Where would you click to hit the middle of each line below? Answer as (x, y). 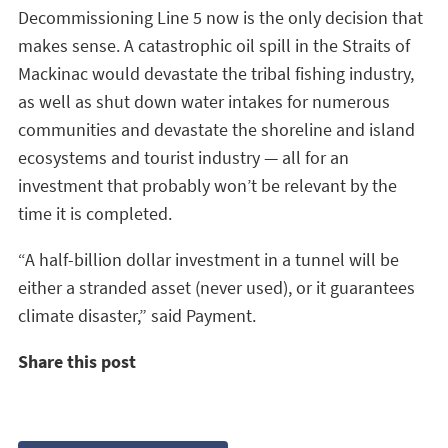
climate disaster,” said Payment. (137, 315)
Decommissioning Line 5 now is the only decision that (220, 17)
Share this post (77, 361)
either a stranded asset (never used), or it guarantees (216, 287)
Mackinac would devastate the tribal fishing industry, (216, 73)
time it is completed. (95, 213)
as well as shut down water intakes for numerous (204, 101)
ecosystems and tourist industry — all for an (183, 157)
